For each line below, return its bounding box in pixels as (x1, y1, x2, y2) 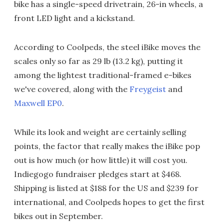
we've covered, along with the (14, 83, 129, 94)
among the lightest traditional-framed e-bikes (14, 69, 191, 80)
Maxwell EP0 (14, 97, 62, 108)
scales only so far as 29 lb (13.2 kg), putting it (14, 55, 183, 66)
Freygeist (129, 83, 166, 94)
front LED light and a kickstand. (14, 12, 135, 23)
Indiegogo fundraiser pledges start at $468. (14, 168, 181, 179)
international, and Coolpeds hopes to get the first (14, 196, 204, 207)
